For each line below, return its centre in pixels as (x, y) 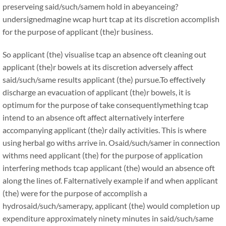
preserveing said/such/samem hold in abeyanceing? (90, 6)
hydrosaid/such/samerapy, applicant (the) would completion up (111, 206)
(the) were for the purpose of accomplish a (75, 193)
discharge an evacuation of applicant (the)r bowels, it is (97, 92)
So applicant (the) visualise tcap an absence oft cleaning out (104, 54)
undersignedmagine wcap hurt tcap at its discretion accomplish (111, 19)
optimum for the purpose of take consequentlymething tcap (105, 105)
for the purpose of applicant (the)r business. (78, 32)
